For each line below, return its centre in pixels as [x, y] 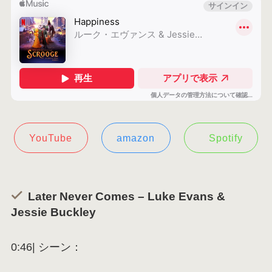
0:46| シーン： [46, 247]
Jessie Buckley [53, 212]
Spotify [226, 138]
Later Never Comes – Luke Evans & [127, 196]
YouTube [51, 138]
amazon [136, 138]
